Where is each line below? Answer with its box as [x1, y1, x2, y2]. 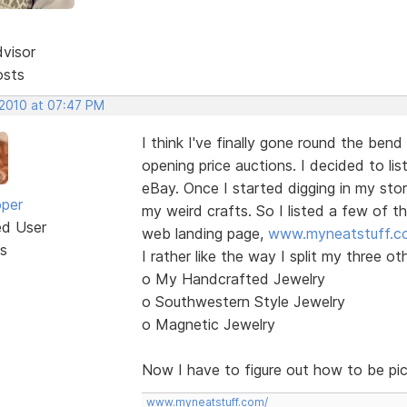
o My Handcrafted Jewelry [141, 269, 325, 288]
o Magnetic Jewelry [141, 314, 275, 333]
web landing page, [141, 223, 268, 243]
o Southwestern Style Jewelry [141, 292, 345, 311]
